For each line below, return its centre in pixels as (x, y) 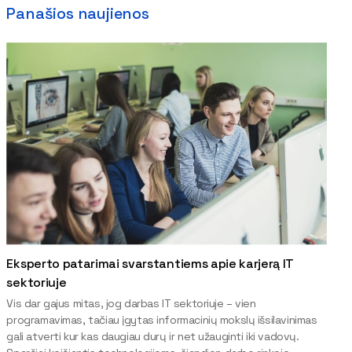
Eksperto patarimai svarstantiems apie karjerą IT (150, 263)
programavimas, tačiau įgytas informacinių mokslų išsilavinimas (162, 319)
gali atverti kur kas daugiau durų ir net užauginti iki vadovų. (153, 336)
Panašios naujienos (78, 13)
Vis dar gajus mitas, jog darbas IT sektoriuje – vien (131, 303)
